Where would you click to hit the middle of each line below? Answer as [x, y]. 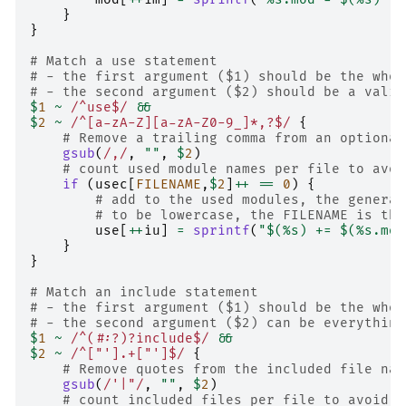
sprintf [222, 230]
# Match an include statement [144, 292]
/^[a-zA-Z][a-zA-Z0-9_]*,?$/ [181, 122]
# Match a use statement [124, 61]
